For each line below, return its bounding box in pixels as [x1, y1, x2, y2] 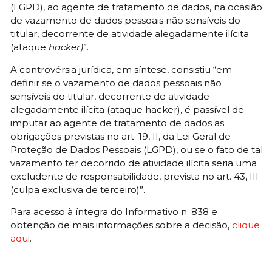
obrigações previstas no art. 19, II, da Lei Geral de [10, 130, 231, 142]
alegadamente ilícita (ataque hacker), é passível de [10, 103, 244, 115]
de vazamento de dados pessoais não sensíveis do [10, 15, 240, 27]
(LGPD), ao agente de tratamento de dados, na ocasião [10, 1, 262, 13]
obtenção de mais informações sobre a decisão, [10, 219, 232, 231]
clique [232, 219, 260, 231]
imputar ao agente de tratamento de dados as [10, 117, 224, 129]
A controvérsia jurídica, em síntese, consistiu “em [10, 63, 232, 75]
